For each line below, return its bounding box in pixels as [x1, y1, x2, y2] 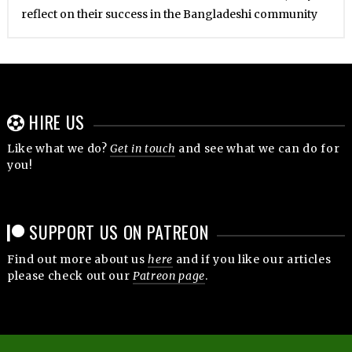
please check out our [6, 268, 133, 283]
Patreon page [132, 268, 205, 283]
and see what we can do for [175, 141, 340, 156]
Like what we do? [6, 141, 111, 156]
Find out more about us [6, 251, 148, 266]
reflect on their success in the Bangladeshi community [20, 7, 317, 22]
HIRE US [24, 108, 85, 135]
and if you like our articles [172, 251, 332, 266]
